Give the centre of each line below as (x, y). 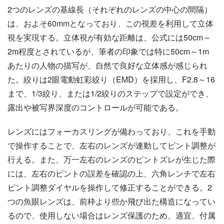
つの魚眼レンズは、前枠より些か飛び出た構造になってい (111, 201)
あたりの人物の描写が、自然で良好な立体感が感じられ (107, 65)
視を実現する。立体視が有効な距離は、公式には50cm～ (109, 37)
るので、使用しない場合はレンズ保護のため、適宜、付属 (111, 215)
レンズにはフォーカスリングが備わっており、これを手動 (111, 131)
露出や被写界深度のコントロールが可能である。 (95, 107)
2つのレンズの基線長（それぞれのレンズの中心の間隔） (110, 9)
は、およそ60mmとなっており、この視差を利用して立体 (110, 23)
